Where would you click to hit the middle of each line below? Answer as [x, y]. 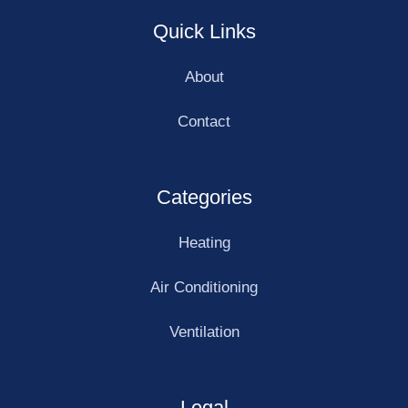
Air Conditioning [204, 287]
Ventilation [204, 331]
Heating [204, 242]
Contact [204, 121]
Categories [204, 197]
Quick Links [204, 31]
